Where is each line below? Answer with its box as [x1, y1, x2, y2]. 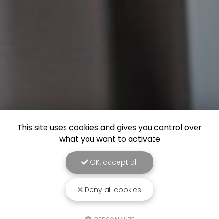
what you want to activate [59, 133, 160, 145]
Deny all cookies [83, 185, 141, 195]
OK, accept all [88, 157, 138, 167]
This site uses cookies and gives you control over [17, 122, 202, 133]
